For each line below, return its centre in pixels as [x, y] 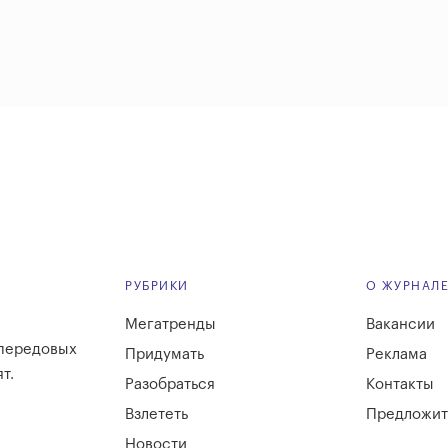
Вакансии [400, 325]
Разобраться [170, 385]
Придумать [164, 355]
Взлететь [156, 415]
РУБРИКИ [157, 286]
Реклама [396, 355]
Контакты [399, 385]
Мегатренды [170, 325]
